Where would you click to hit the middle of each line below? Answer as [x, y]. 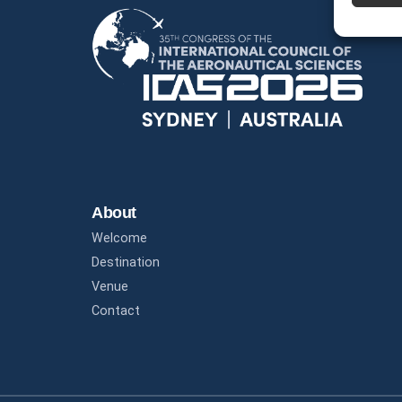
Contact [116, 310]
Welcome [119, 238]
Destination [126, 262]
